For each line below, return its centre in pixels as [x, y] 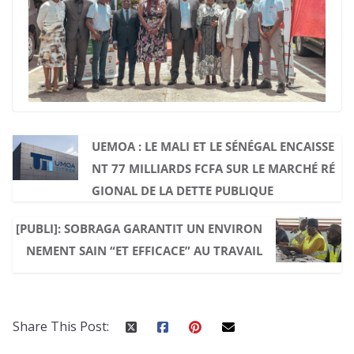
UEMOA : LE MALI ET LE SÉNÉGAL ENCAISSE [213, 146]
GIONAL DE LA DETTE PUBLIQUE [182, 190]
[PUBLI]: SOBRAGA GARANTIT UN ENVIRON [139, 228]
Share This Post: [61, 326]
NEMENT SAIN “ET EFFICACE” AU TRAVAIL [145, 250]
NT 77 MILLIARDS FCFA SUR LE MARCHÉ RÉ [213, 168]
